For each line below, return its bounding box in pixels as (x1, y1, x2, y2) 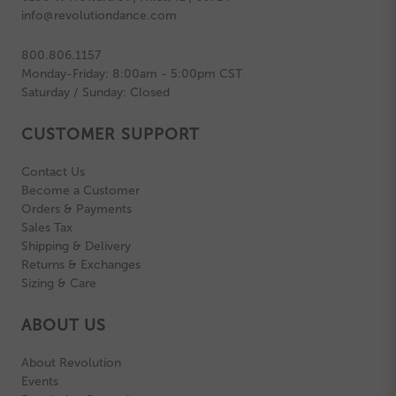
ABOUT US (21, 316, 107, 336)
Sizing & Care (21, 276, 96, 292)
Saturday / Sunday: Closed (21, 85, 170, 101)
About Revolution (21, 355, 121, 371)
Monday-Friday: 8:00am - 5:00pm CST (21, 66, 242, 82)
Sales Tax (21, 220, 72, 236)
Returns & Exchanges (21, 257, 141, 273)
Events (21, 374, 58, 390)
